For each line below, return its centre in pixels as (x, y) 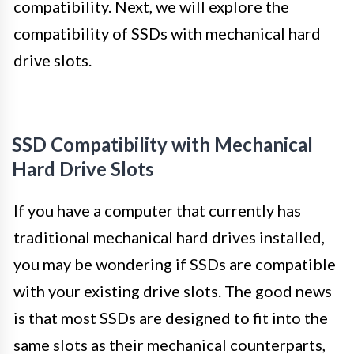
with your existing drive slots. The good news (173, 290)
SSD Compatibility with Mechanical (162, 144)
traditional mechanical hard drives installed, (169, 237)
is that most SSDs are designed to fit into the (171, 317)
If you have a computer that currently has (157, 210)
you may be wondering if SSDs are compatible (175, 264)
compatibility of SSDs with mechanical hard (167, 33)
